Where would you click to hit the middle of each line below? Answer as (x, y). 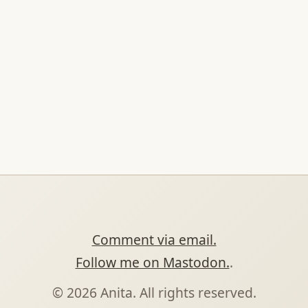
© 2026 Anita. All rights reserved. (154, 293)
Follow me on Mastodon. (152, 262)
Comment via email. (154, 240)
